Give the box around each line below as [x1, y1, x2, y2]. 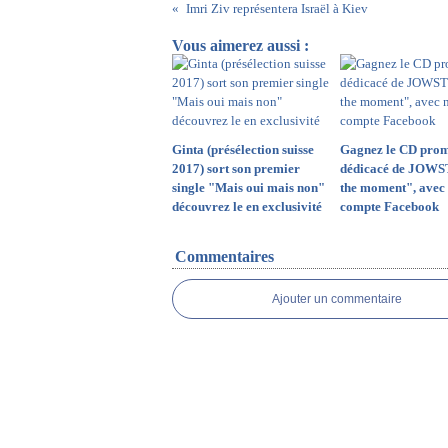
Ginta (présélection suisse [172, 142, 314, 157]
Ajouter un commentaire [272, 292, 402, 306]
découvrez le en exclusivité [172, 199, 322, 214]
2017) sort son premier [172, 161, 300, 176]
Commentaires [175, 248, 274, 265]
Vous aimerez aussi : [172, 37, 309, 54]
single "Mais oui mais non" [172, 180, 325, 195]
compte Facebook [339, 199, 439, 214]
